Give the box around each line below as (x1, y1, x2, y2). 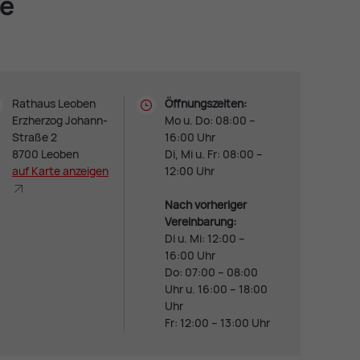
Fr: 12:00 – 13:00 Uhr (164, 316, 270, 330)
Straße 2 (11, 130, 57, 145)
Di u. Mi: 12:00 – (164, 231, 245, 246)
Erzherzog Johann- (11, 113, 108, 128)
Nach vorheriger (164, 198, 247, 212)
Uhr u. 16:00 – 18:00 (164, 282, 268, 297)
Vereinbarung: (164, 215, 236, 229)
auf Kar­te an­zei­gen (11, 164, 108, 178)
